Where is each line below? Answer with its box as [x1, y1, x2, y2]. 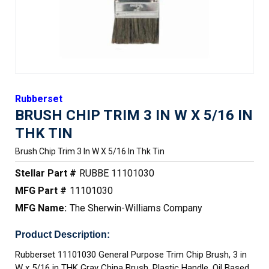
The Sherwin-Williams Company [70, 202, 202, 214]
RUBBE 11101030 [79, 168, 154, 179]
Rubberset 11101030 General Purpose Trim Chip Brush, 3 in [15, 249, 247, 260]
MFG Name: [15, 202, 67, 214]
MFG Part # [15, 185, 67, 196]
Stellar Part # [15, 168, 76, 179]
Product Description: [15, 229, 110, 240]
